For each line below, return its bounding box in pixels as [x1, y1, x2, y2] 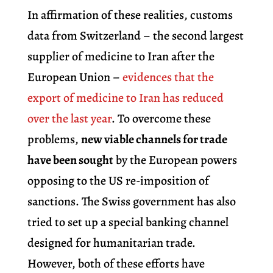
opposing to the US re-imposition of [27, 172, 209, 190]
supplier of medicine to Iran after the [27, 48, 214, 65]
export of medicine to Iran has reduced [27, 90, 224, 107]
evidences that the [122, 69, 214, 86]
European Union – [27, 69, 122, 86]
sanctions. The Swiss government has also [27, 193, 236, 210]
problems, [27, 131, 81, 148]
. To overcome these [111, 110, 211, 127]
